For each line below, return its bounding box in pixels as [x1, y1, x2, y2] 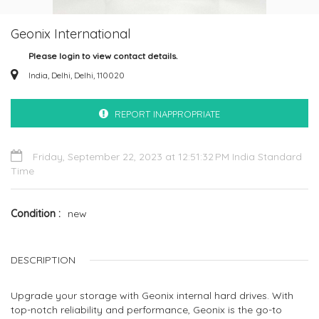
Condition [11, 207, 58, 220]
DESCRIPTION [11, 253, 75, 266]
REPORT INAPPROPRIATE [115, 108, 220, 120]
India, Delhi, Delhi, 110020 [28, 70, 125, 80]
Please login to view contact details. [28, 51, 177, 61]
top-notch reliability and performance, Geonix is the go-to [11, 303, 282, 316]
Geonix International [11, 26, 130, 42]
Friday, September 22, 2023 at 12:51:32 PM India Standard [30, 150, 302, 163]
